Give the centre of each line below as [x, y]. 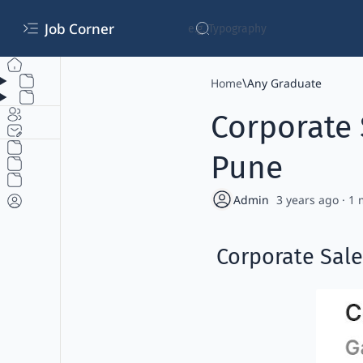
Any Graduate [284, 83]
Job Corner [81, 28]
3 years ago [307, 199]
